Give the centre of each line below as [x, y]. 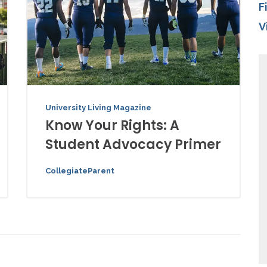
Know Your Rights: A [112, 126]
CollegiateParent [80, 171]
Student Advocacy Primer [133, 145]
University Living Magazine [98, 108]
